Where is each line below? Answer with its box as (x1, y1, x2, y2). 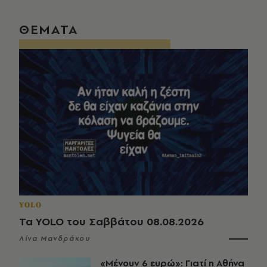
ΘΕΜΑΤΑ (19, 20, 79, 39)
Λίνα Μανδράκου (19, 233, 91, 243)
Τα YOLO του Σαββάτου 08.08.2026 (19, 213, 204, 229)
